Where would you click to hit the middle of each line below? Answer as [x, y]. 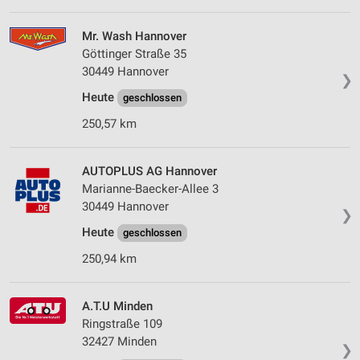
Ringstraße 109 [122, 324]
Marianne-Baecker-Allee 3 [150, 189]
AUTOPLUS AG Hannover [149, 172]
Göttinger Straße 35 [134, 54]
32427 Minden [119, 342]
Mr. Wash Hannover [134, 37]
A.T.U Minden [117, 307]
